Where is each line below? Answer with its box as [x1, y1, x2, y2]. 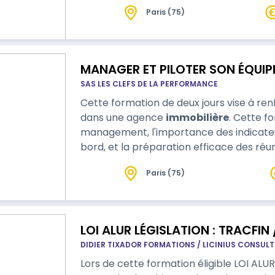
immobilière [165, 110, 229, 125]
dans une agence [80, 110, 166, 125]
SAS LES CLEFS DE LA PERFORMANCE [80, 79, 218, 89]
